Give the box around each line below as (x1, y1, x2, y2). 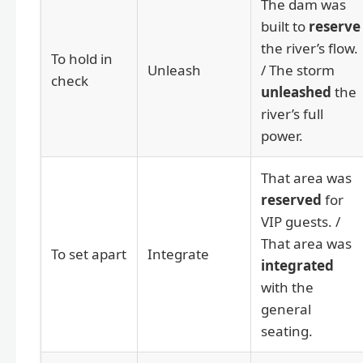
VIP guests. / (261, 211, 340, 231)
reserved (261, 190, 322, 209)
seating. (261, 321, 313, 340)
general (261, 299, 311, 318)
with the (261, 277, 314, 297)
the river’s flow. (261, 38, 358, 58)
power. (261, 126, 303, 145)
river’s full (261, 104, 323, 123)
